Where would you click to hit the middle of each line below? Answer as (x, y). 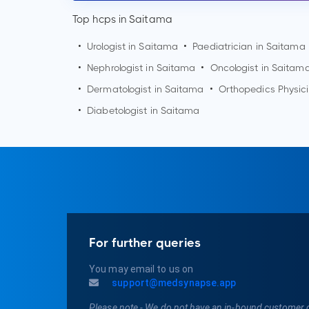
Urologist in (113, 47)
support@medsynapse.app (173, 283)
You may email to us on (141, 269)
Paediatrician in (229, 47)
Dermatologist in (126, 89)
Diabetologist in (124, 111)
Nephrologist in (122, 68)
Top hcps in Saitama (122, 20)
